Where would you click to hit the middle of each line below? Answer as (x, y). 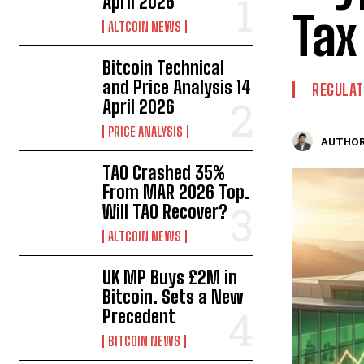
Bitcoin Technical (164, 68)
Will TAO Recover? (165, 212)
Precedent (139, 317)
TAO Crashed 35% (164, 173)
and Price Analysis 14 (177, 88)
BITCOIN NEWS (145, 341)
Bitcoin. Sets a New (173, 297)
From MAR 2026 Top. (176, 193)
